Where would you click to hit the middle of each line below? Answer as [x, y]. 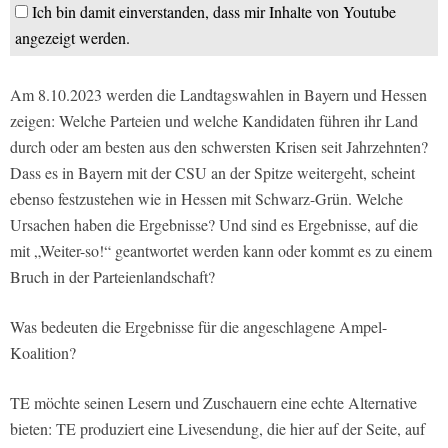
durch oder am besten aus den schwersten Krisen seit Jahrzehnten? [219, 146]
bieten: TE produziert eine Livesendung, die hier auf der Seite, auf [217, 428]
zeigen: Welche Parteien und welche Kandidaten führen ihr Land [214, 120]
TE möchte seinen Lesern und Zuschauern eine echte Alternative [213, 402]
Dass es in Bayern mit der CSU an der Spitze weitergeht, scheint [212, 172]
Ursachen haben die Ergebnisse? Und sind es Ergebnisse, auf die [214, 224]
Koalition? [43, 352]
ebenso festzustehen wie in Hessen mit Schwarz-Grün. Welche [206, 198]
